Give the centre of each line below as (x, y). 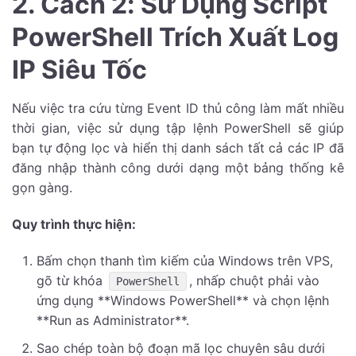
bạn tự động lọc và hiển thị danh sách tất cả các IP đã (178, 148)
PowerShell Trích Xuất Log (175, 37)
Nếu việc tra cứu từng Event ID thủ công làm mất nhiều (178, 108)
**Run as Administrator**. (112, 320)
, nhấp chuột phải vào (255, 280)
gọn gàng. (42, 188)
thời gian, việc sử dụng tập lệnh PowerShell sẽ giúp (178, 128)
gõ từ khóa (71, 280)
